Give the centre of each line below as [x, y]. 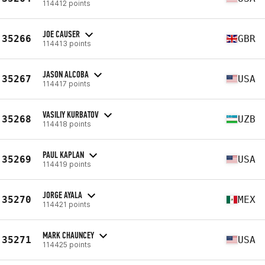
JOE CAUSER [61, 34]
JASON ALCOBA [66, 74]
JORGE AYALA [62, 195]
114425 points [67, 244]
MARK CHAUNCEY [68, 235]
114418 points [67, 124]
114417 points [67, 83]
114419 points [67, 164]
